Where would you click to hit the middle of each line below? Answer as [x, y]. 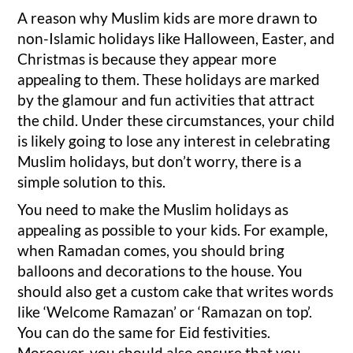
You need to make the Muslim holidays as [153, 210]
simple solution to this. [92, 181]
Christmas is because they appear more [147, 58]
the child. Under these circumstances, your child [176, 120]
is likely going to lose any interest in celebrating [174, 140]
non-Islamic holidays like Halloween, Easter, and [176, 38]
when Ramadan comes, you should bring [151, 251]
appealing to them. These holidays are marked [169, 79]
